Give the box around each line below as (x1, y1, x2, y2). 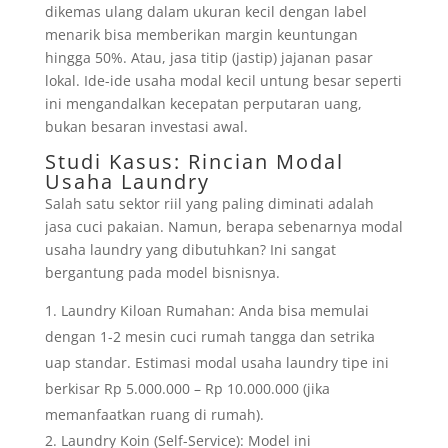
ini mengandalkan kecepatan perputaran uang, (44, 94, 362, 113)
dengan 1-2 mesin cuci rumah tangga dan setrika (44, 327, 375, 346)
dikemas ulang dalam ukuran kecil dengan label (44, 2, 367, 21)
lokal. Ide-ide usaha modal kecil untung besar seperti (44, 71, 402, 90)
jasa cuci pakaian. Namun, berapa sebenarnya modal (44, 217, 403, 236)
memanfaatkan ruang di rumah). (44, 405, 264, 424)
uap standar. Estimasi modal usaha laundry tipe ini (44, 353, 389, 372)
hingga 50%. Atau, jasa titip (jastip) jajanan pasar (44, 48, 373, 67)
